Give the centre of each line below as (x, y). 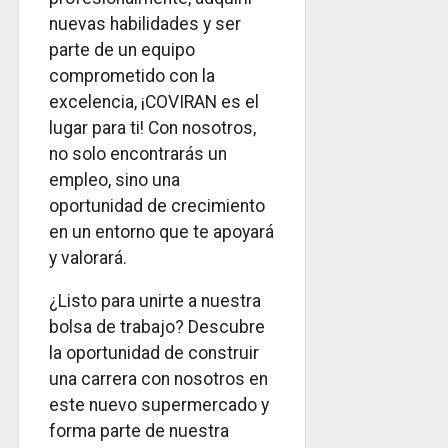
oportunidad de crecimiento (157, 205)
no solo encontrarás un (138, 153)
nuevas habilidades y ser (145, 23)
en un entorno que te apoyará (161, 231)
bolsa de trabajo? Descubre (157, 327)
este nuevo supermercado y (159, 405)
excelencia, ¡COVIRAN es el (154, 101)
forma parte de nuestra (139, 431)
